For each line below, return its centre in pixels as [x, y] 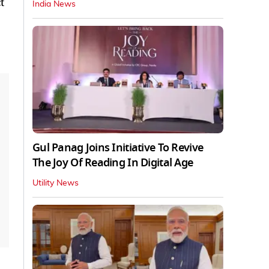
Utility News [56, 183]
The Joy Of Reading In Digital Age [113, 162]
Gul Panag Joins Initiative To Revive [118, 147]
